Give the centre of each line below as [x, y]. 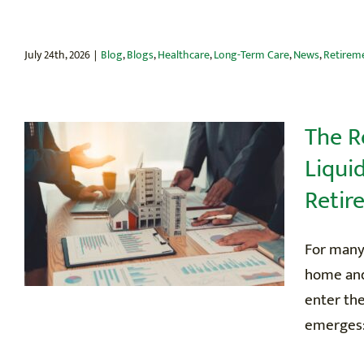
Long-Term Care [251, 54]
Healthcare [184, 54]
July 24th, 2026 [57, 54]
